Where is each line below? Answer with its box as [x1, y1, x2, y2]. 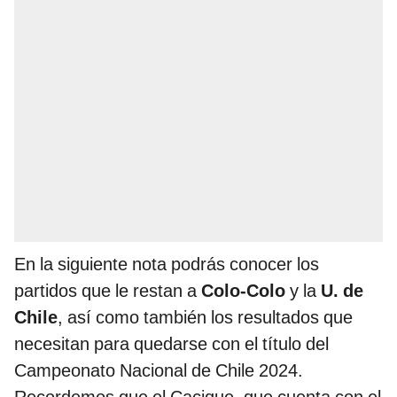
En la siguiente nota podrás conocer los [14, 253, 319, 276]
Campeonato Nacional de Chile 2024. [14, 360, 303, 382]
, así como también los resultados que [58, 307, 353, 329]
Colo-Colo [201, 280, 285, 302]
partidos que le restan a [14, 280, 201, 302]
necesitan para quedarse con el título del [14, 333, 329, 355]
